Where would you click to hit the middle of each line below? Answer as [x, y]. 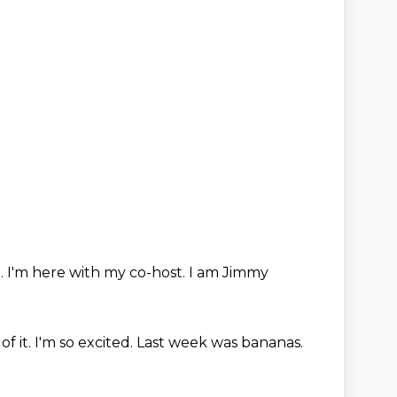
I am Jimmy [229, 272]
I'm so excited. [86, 343]
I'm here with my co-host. [98, 272]
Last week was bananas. [220, 343]
